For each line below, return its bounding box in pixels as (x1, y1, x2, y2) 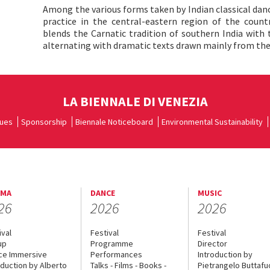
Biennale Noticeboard (75, 116, 153, 127)
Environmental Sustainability (162, 116, 263, 127)
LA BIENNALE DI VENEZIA (62, 93, 208, 110)
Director (197, 238, 227, 249)
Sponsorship (21, 116, 67, 127)
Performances (90, 249, 143, 260)
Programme (90, 238, 134, 249)
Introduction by (197, 249, 253, 260)
